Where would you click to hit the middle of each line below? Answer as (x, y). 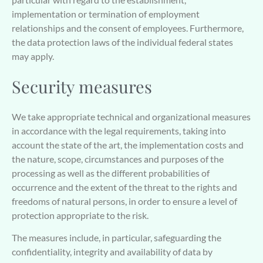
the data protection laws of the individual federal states (122, 42)
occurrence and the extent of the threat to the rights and (124, 187)
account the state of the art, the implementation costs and (128, 144)
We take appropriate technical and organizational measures (131, 116)
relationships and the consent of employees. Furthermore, (128, 28)
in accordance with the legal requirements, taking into (119, 130)
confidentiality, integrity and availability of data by (112, 251)
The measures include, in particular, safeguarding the (117, 237)
